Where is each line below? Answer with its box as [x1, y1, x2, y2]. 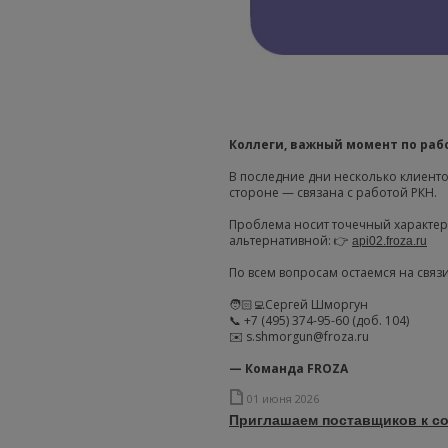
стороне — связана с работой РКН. [229, 183, 437, 201]
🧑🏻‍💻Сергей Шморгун [229, 295, 368, 313]
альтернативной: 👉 [229, 231, 352, 249]
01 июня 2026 [247, 390, 319, 406]
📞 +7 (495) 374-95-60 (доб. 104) [229, 311, 409, 329]
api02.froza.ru [352, 233, 427, 248]
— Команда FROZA [229, 359, 348, 377]
